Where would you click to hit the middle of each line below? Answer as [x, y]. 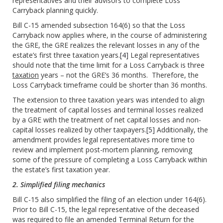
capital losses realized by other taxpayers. [79, 130]
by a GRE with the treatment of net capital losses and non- [107, 120]
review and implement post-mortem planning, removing [102, 150]
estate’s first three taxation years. [66, 55]
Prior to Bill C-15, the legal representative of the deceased [106, 210]
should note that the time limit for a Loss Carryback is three [109, 65]
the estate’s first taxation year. [61, 170]
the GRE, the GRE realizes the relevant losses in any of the [106, 45]
